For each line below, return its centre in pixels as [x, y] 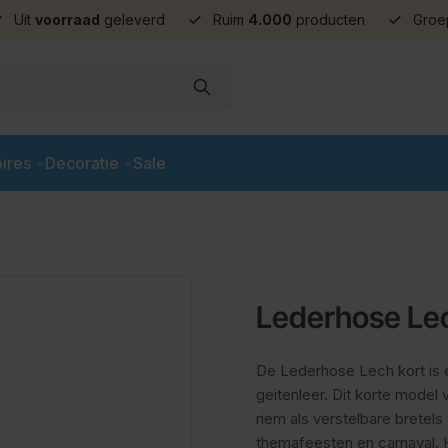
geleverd [132, 19]
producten [328, 19]
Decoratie [82, 162]
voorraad [67, 19]
